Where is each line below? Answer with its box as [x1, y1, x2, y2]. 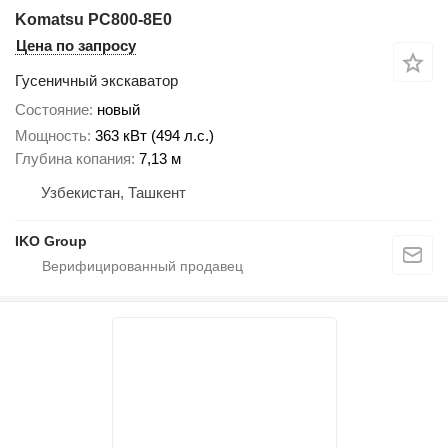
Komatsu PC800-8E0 [15, 10, 172, 28]
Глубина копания [15, 150, 131, 168]
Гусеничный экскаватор [15, 71, 178, 89]
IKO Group [15, 233, 87, 250]
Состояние [15, 100, 89, 118]
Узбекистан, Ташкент [41, 184, 186, 202]
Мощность [15, 127, 87, 145]
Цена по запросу [16, 36, 136, 54]
